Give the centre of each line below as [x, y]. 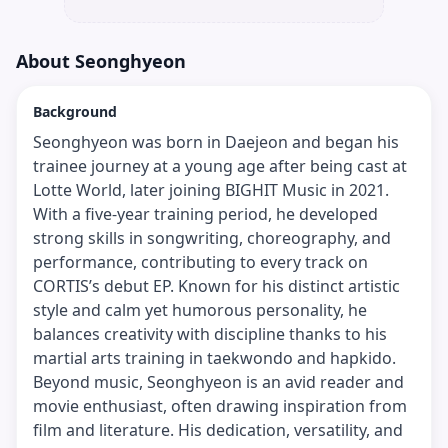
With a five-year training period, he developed [205, 214]
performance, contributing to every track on [200, 262]
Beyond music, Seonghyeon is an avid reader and [218, 382]
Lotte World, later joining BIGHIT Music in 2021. [211, 190]
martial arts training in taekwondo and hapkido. [214, 358]
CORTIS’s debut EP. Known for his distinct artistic [216, 286]
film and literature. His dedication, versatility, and [218, 430]
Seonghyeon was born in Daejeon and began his [216, 142]
